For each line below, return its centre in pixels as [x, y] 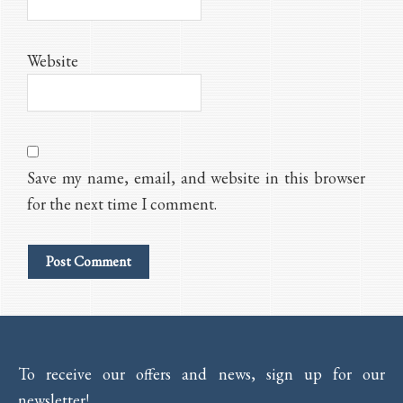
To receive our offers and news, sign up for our [201, 374]
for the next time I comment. [122, 204]
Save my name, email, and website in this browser [196, 178]
